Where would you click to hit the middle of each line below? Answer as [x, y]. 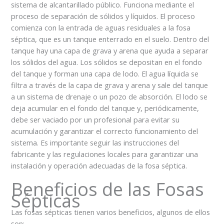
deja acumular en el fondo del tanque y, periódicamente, [105, 108]
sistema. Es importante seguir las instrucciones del [95, 143]
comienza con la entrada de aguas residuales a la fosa [101, 28]
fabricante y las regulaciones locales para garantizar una [105, 154]
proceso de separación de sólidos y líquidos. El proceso [103, 16]
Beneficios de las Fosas [108, 189]
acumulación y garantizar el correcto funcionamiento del [105, 131]
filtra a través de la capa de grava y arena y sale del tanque [110, 85]
